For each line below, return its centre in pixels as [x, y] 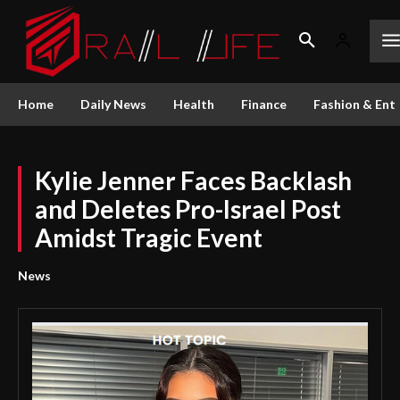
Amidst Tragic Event [149, 237]
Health [194, 104]
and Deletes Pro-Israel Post [188, 208]
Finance [264, 104]
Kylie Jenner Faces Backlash [193, 180]
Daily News [113, 104]
